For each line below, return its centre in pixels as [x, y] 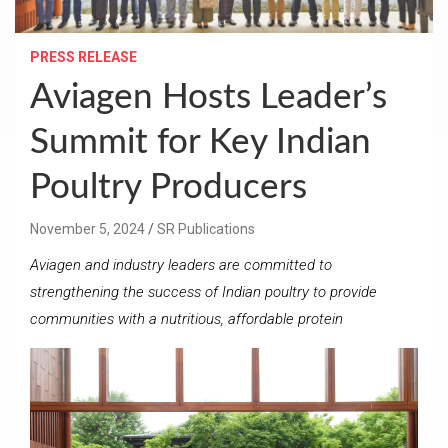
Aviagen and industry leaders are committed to [181, 264]
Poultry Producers [168, 187]
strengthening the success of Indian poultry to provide [203, 291]
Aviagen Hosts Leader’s [208, 97]
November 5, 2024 [87, 228]
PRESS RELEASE [83, 56]
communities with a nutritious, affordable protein [186, 318]
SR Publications [206, 228]
